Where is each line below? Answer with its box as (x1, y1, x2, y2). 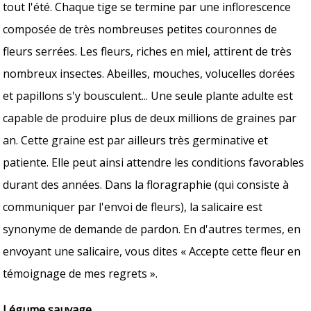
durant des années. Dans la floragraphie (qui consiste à (3, 176, 289, 192)
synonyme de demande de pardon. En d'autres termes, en (3, 221, 301, 237)
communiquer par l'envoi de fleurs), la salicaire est (3, 199, 263, 215)
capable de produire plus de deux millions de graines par (3, 110, 297, 126)
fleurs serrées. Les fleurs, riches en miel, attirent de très (3, 43, 292, 59)
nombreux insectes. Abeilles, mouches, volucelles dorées (3, 65, 296, 81)
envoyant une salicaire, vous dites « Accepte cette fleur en (3, 243, 301, 259)
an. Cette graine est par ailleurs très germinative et (3, 132, 269, 148)
